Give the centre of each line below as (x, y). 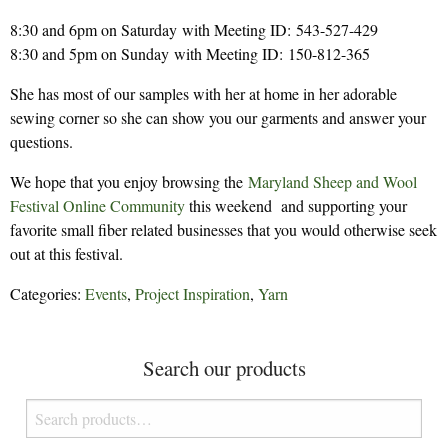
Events (106, 294)
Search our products (224, 368)
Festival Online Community (97, 206)
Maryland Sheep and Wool (332, 182)
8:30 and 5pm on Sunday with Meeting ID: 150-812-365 (190, 54)
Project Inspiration (192, 294)
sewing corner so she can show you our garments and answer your (218, 118)
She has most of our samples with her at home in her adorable (203, 94)
